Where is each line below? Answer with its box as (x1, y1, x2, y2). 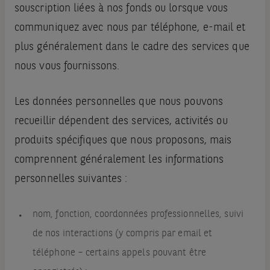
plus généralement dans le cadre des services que (14, 42, 250, 53)
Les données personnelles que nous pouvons (14, 96, 224, 108)
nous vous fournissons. (14, 61, 120, 72)
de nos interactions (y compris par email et (32, 229, 213, 239)
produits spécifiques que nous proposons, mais (14, 135, 232, 146)
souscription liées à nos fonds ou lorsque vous (14, 3, 228, 14)
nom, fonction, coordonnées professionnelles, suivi (32, 210, 243, 220)
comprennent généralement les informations (14, 154, 224, 166)
